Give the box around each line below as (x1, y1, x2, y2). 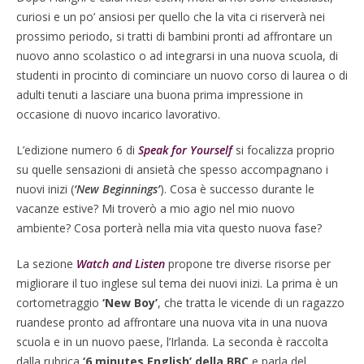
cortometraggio (16, 295, 102, 310)
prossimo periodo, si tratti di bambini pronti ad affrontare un (16, 28, 332, 44)
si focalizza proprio (232, 142, 335, 158)
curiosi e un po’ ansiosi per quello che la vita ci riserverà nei (16, 9, 325, 24)
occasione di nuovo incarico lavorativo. (16, 106, 220, 122)
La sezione (16, 256, 76, 271)
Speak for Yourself (138, 142, 232, 158)
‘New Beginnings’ (74, 181, 160, 197)
